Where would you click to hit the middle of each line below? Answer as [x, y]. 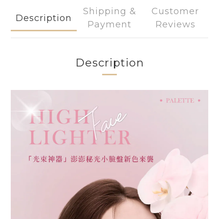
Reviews [175, 24]
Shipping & [109, 11]
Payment [109, 24]
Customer [175, 11]
